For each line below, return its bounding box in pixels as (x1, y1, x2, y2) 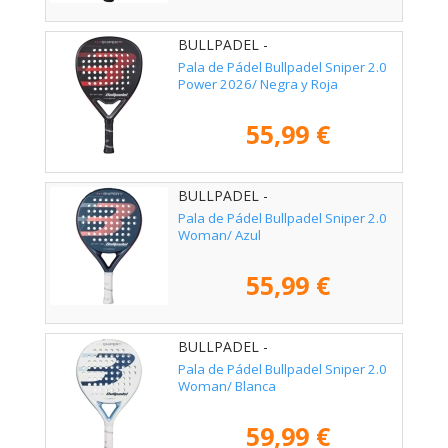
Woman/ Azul (178, 226, 261, 245)
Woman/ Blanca (178, 377, 276, 396)
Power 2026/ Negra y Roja (178, 75, 338, 94)
